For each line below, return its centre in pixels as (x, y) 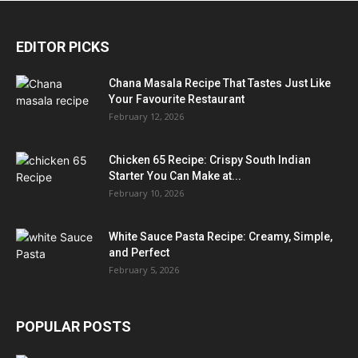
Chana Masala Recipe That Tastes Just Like (220, 83)
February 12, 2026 (146, 116)
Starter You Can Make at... (175, 175)
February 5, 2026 (144, 269)
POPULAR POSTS (74, 326)
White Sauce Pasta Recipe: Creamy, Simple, (221, 236)
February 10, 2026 (146, 193)
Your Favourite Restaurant (177, 99)
